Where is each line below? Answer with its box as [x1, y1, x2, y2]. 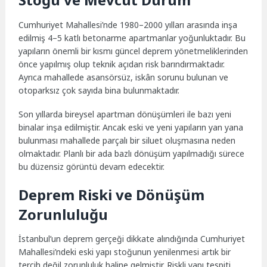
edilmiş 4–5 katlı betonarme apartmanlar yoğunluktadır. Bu [18, 32, 246, 44]
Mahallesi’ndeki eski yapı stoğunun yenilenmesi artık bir [18, 246, 231, 258]
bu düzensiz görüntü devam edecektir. [18, 161, 165, 173]
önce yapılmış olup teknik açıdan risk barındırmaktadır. [18, 58, 225, 70]
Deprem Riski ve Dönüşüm [18, 185, 205, 204]
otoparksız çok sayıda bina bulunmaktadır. [18, 84, 180, 96]
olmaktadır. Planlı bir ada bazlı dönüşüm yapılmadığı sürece [18, 148, 245, 160]
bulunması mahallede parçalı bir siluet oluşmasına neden [18, 135, 236, 147]
